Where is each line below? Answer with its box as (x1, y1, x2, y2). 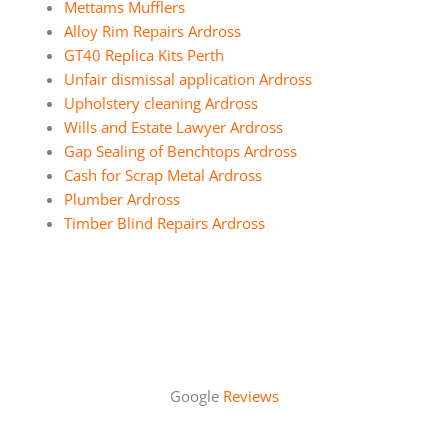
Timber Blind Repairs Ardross (63, 212, 265, 233)
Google (169, 385, 223, 406)
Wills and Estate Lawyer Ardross (63, 116, 283, 137)
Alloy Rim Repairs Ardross (63, 20, 241, 41)
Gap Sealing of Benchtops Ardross (63, 140, 297, 161)
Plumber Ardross (63, 188, 180, 209)
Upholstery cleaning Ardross (63, 92, 258, 113)
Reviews (222, 385, 279, 406)
